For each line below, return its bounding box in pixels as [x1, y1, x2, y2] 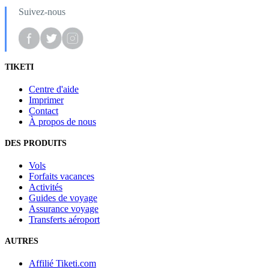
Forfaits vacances [29, 171, 94, 181]
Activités [29, 181, 62, 192]
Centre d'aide [29, 84, 79, 95]
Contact [29, 106, 58, 116]
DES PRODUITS [5, 138, 67, 148]
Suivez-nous [19, 6, 65, 17]
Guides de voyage [29, 192, 97, 203]
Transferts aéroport [29, 214, 100, 225]
